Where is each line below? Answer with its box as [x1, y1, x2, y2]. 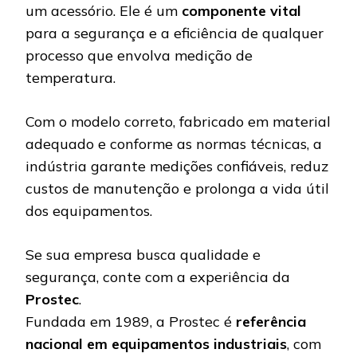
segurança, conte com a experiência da [25, 268, 290, 287]
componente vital [182, 2, 301, 21]
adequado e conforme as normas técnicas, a [25, 135, 322, 154]
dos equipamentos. [25, 202, 152, 221]
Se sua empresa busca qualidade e [25, 245, 261, 265]
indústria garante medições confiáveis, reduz [25, 157, 328, 176]
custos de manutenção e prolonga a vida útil [25, 179, 329, 198]
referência [236, 312, 306, 331]
